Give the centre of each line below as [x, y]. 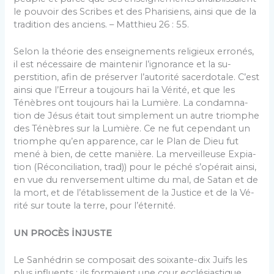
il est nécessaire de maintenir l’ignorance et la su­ [123, 65]
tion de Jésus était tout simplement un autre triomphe [137, 116]
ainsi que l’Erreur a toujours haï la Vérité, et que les [124, 90]
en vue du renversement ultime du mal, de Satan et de [136, 180]
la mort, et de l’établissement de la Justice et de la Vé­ [134, 193]
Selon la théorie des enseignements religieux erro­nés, [134, 52]
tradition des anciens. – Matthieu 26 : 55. [102, 24]
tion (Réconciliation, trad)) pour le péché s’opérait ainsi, [135, 167]
